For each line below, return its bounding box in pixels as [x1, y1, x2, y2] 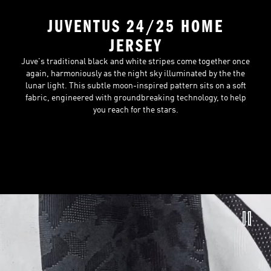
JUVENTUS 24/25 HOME [47, 16, 224, 37]
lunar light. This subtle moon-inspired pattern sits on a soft [25, 81, 246, 90]
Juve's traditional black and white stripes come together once [21, 57, 250, 66]
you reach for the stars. [93, 105, 178, 114]
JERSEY [108, 35, 163, 56]
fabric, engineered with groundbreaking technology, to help [25, 93, 246, 102]
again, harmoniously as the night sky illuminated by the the [26, 69, 245, 78]
